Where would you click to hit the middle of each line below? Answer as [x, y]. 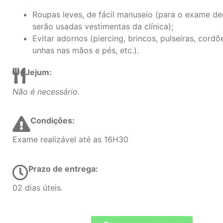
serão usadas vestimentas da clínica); [103, 27]
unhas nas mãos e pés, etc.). [86, 51]
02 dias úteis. [38, 188]
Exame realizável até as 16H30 [70, 140]
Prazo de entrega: [64, 168]
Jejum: [40, 72]
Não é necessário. [46, 91]
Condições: [54, 120]
